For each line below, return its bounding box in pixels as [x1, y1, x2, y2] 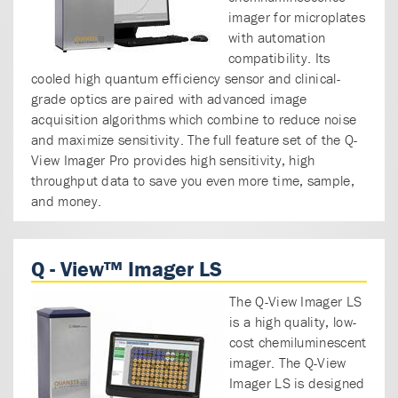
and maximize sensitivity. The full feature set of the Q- [31, 130, 358, 148]
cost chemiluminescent [229, 332, 367, 351]
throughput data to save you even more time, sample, [31, 171, 354, 189]
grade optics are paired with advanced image [31, 89, 307, 107]
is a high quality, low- [229, 312, 357, 330]
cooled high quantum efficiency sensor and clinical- [31, 68, 340, 87]
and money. [31, 191, 102, 210]
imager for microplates [228, 7, 365, 26]
